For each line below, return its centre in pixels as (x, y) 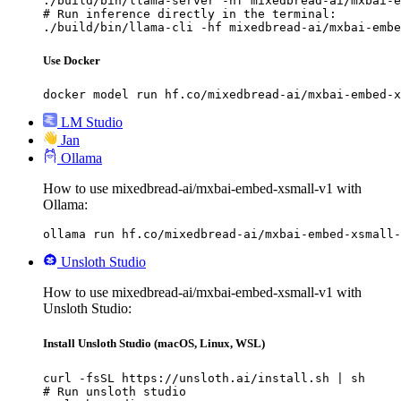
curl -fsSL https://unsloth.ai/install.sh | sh (204, 378)
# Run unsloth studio (115, 391)
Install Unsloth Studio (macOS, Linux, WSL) (154, 344)
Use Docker (72, 61)
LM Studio (92, 123)
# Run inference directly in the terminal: (190, 13)
